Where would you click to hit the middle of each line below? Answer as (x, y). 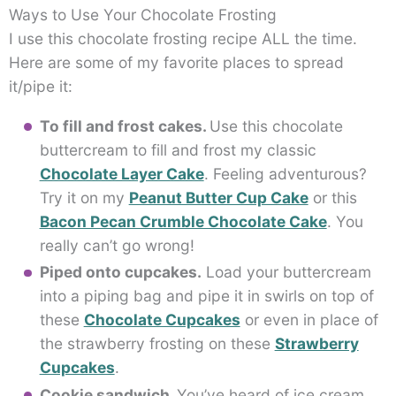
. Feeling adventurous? (285, 173)
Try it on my (84, 197)
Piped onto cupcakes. (120, 272)
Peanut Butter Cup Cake (218, 197)
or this (332, 197)
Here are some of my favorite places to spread (176, 63)
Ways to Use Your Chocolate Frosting (143, 15)
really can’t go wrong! (117, 245)
